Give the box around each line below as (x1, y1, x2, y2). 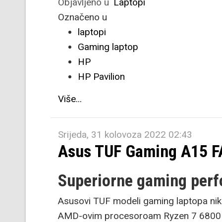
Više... (58, 93, 82, 105)
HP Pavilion (78, 71, 125, 82)
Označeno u (58, 11, 107, 23)
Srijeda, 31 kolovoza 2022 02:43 (58, 129, 192, 140)
